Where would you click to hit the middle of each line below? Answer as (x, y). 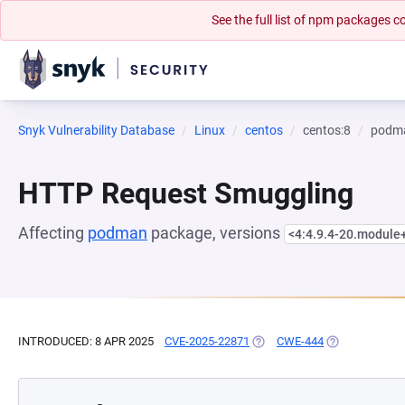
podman (118, 233)
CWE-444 (300, 341)
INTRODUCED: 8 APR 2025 (86, 341)
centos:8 (327, 130)
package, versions (216, 233)
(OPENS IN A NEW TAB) (311, 341)
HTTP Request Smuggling (186, 193)
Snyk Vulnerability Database (96, 130)
